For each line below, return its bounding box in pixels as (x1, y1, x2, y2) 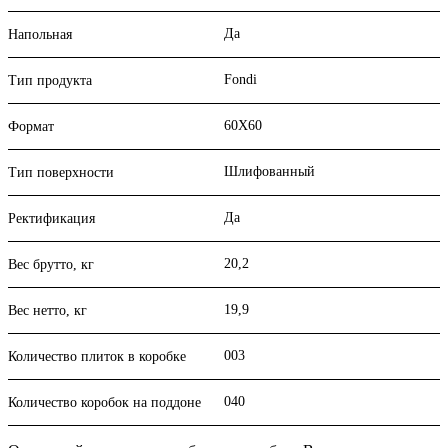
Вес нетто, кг (8, 303, 87, 319)
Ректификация (8, 211, 95, 227)
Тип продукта (8, 73, 92, 89)
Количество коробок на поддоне (8, 395, 201, 411)
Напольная (8, 27, 72, 43)
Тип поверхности (8, 165, 114, 181)
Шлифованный (224, 164, 315, 180)
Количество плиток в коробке (8, 349, 186, 365)
